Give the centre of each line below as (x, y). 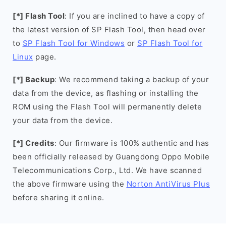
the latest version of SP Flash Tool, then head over (109, 30)
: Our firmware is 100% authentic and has (132, 143)
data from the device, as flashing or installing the (106, 93)
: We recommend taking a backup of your (132, 79)
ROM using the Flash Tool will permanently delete (107, 107)
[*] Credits (34, 143)
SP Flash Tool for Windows (73, 43)
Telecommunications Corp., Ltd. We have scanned (107, 170)
